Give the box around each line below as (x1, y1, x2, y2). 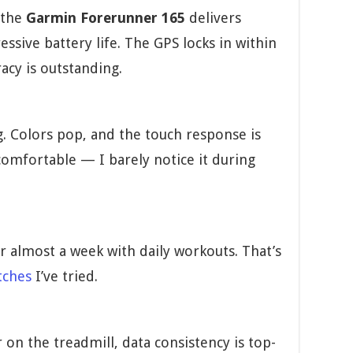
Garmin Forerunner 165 (26, 9, 185, 27)
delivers (185, 9, 241, 27)
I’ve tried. (32, 268, 98, 285)
